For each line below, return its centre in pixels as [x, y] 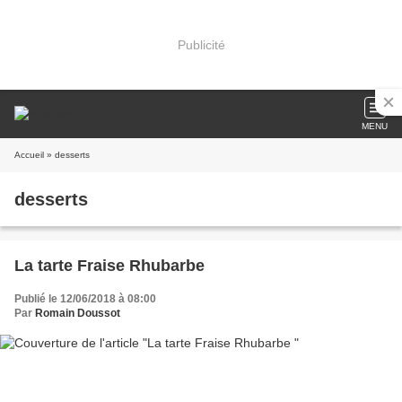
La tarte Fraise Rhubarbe [109, 266]
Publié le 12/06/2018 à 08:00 [85, 299]
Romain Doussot [78, 313]
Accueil [29, 155]
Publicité [201, 44]
